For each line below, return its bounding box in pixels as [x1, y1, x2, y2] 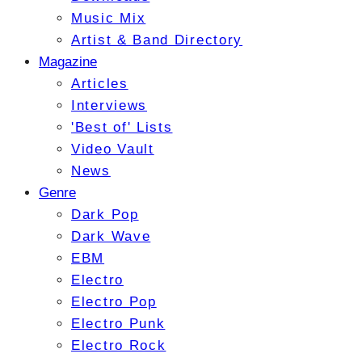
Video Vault [71, 141, 154, 158]
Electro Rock [71, 338, 166, 354]
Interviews [71, 98, 147, 114]
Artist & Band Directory [71, 32, 243, 48]
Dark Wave [71, 229, 151, 245]
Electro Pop [71, 294, 157, 310]
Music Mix [71, 11, 146, 27]
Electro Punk [71, 316, 166, 332]
